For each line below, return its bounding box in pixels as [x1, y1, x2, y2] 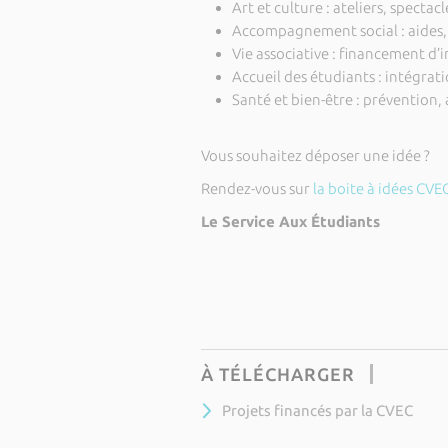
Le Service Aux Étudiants [200, 212, 380, 230]
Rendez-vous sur [200, 179, 313, 197]
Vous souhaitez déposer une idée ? [200, 146, 433, 164]
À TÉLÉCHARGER [200, 363, 355, 384]
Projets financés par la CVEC [221, 401, 413, 419]
